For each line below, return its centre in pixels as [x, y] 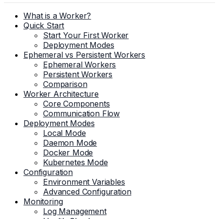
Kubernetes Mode [76, 162]
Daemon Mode [70, 143]
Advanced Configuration [87, 192]
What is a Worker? [57, 16]
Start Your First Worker [86, 35]
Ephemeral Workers [80, 65]
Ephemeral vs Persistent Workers [85, 55]
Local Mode [65, 133]
